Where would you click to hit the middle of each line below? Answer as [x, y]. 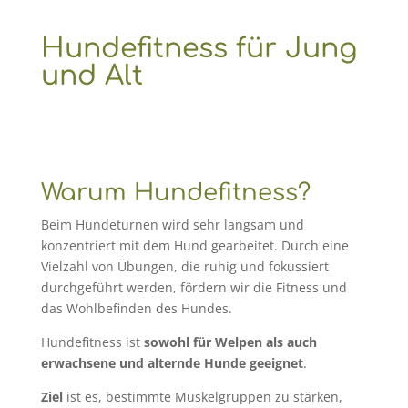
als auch [291, 342]
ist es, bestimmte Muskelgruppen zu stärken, [202, 397]
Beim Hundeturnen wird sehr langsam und [172, 224]
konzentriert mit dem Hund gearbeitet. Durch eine [194, 245]
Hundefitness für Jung [199, 49]
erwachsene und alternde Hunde [143, 363]
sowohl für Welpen [203, 342]
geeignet [276, 363]
